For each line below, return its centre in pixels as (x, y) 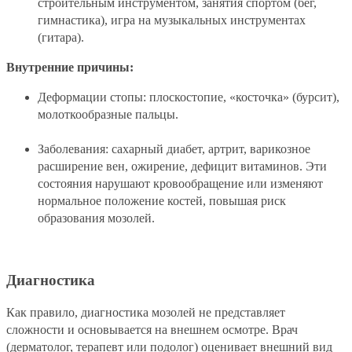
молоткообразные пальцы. (108, 115)
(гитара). (61, 38)
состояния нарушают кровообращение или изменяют (180, 184)
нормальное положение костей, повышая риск (162, 201)
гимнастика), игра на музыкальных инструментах (172, 20)
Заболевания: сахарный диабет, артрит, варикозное (174, 149)
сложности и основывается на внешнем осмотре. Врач (152, 329)
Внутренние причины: (70, 68)
